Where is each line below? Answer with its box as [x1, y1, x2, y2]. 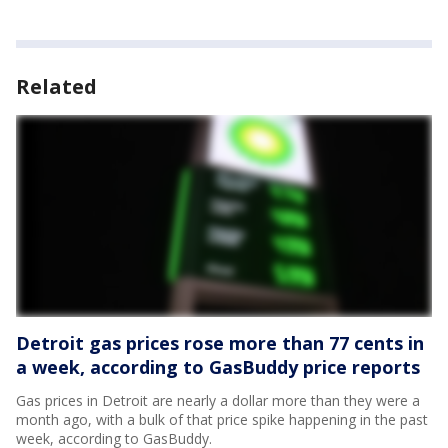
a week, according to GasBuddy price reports [16, 354, 420, 379]
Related [16, 73, 97, 101]
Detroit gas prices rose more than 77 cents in [16, 330, 424, 355]
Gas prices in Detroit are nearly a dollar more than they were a [16, 390, 420, 410]
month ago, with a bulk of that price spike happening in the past [16, 409, 428, 429]
